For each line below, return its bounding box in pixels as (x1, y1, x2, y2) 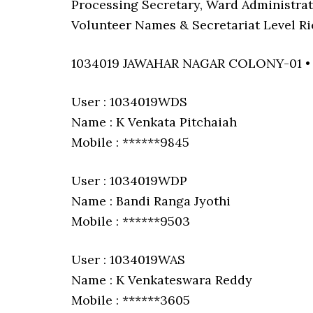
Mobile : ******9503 (71, 213, 190, 229)
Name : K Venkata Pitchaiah (71, 114, 237, 130)
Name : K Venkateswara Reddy (71, 272, 252, 288)
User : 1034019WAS (71, 252, 185, 268)
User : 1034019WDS (71, 94, 187, 110)
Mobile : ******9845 (71, 134, 189, 150)
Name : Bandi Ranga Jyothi (71, 193, 231, 209)
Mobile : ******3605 (71, 292, 190, 308)
